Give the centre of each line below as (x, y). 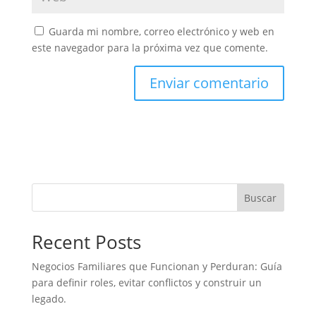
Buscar (261, 197)
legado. (49, 298)
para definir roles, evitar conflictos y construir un (146, 282)
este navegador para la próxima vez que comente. (150, 47)
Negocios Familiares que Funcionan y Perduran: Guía (157, 266)
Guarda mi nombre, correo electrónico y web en (161, 31)
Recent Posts (86, 242)
